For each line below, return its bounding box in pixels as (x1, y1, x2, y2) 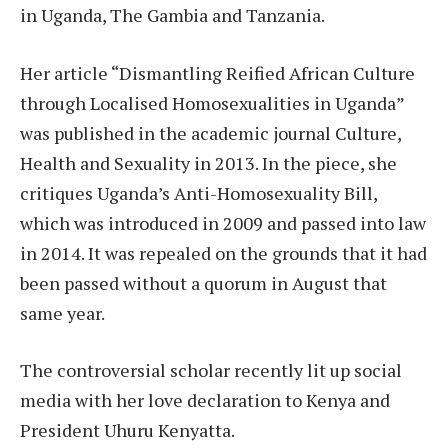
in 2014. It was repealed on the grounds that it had (20, 240, 427, 265)
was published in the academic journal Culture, (20, 120, 401, 145)
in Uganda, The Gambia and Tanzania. (20, 3, 325, 28)
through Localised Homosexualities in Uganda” (20, 90, 404, 115)
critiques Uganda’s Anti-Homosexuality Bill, (20, 180, 377, 205)
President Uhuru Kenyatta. (20, 418, 235, 443)
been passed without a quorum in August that (20, 270, 387, 295)
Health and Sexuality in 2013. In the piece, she (20, 150, 397, 175)
